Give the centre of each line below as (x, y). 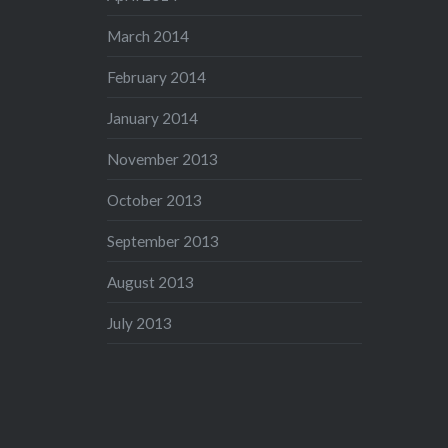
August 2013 (151, 281)
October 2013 (155, 199)
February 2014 (157, 76)
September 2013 (163, 240)
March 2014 (148, 35)
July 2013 (140, 322)
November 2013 (163, 158)
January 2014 (153, 117)
